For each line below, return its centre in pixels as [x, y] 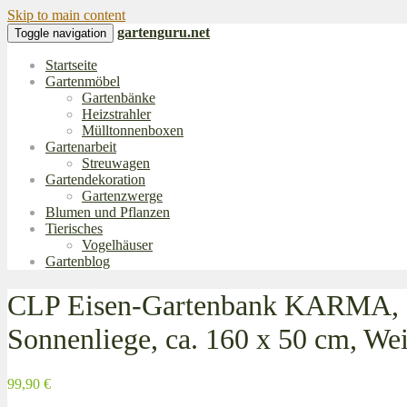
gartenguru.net [164, 32]
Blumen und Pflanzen [108, 212]
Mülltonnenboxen [133, 130]
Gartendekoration [95, 179]
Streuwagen [116, 163]
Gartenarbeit [81, 147]
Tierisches [74, 228]
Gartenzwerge [122, 196]
